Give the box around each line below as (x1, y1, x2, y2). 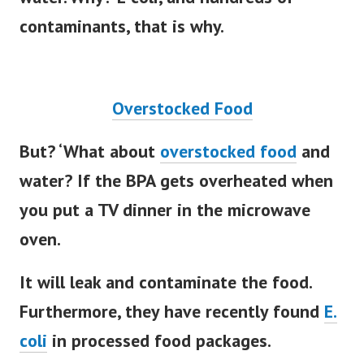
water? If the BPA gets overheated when (19, 180, 333, 203)
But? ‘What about (19, 150, 160, 174)
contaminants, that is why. (19, 25, 224, 49)
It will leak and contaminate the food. (19, 281, 311, 305)
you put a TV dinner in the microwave (19, 209, 310, 232)
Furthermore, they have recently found (19, 310, 324, 334)
